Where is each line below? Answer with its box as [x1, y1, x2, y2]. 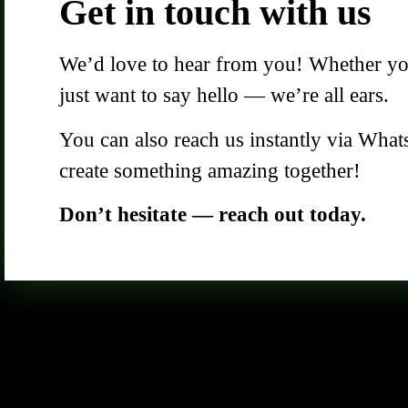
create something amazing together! [59, 158, 361, 182]
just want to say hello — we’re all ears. [59, 84, 389, 107]
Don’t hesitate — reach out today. [59, 203, 366, 227]
